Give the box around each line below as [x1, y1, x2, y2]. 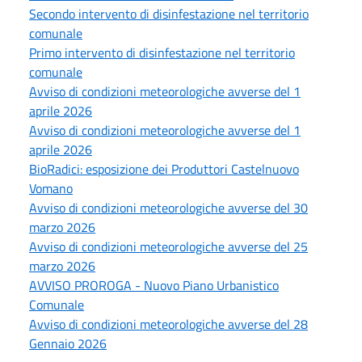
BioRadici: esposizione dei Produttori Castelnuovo [29, 158, 299, 179]
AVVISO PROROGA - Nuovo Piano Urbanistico [29, 275, 279, 295]
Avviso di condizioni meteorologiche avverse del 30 [29, 197, 308, 217]
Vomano [29, 178, 73, 198]
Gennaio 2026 [29, 333, 107, 353]
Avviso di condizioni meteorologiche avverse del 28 [29, 314, 308, 334]
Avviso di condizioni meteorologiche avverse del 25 [29, 236, 308, 256]
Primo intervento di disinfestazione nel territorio [29, 42, 295, 62]
